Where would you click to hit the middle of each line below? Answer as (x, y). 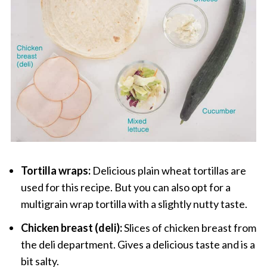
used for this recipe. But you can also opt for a (125, 187)
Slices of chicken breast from (190, 228)
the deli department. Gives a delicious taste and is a (138, 245)
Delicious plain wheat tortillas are (168, 171)
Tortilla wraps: (55, 171)
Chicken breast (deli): (72, 228)
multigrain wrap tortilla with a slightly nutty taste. (134, 204)
